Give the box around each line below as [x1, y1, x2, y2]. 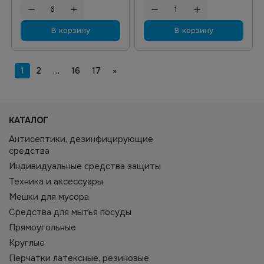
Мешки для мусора [9, 191, 89, 203]
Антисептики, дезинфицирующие [9, 133, 153, 145]
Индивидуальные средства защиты [9, 160, 161, 172]
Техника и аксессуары [9, 176, 103, 187]
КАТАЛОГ [9, 115, 48, 126]
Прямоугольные [9, 222, 76, 233]
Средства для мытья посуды [9, 206, 131, 218]
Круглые [9, 237, 45, 249]
